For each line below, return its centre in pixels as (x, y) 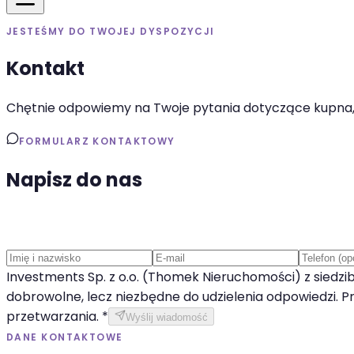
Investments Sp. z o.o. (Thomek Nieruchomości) (154, 277)
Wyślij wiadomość (167, 317)
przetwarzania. (53, 316)
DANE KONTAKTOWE (65, 337)
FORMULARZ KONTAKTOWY (97, 141)
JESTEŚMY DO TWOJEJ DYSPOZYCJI (111, 31)
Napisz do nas (74, 179)
